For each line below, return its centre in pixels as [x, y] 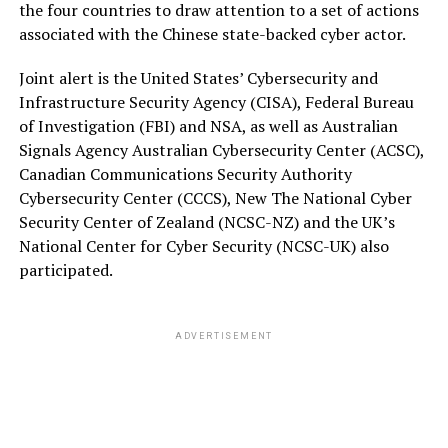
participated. [65, 269]
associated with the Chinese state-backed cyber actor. [212, 33]
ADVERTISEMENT [224, 335]
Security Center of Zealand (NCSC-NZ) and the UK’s [206, 221]
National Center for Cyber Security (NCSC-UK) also [203, 245]
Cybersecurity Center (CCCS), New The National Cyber [215, 197]
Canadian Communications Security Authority [185, 173]
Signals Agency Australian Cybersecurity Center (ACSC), [221, 149]
